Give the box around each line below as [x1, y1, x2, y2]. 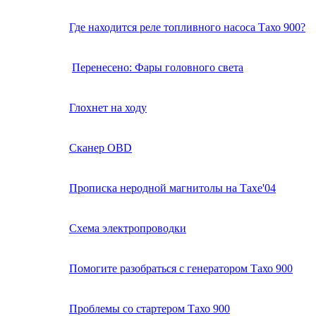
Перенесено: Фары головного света [72, 61, 243, 74]
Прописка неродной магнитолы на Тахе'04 [69, 182, 276, 195]
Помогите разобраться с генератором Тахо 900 [69, 262, 293, 275]
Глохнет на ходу [69, 102, 147, 114]
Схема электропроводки [69, 222, 186, 235]
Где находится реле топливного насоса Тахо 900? [69, 21, 305, 34]
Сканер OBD [69, 142, 132, 154]
